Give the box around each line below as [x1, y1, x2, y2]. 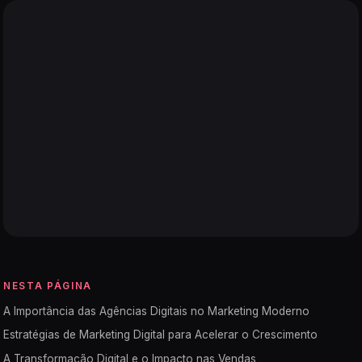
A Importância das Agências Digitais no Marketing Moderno [3, 304, 309, 318]
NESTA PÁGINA [3, 280, 92, 292]
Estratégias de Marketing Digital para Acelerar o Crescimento [3, 328, 318, 342]
